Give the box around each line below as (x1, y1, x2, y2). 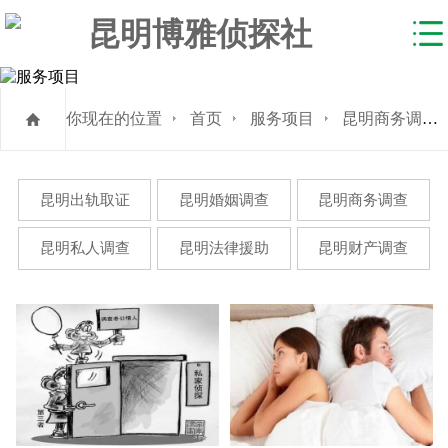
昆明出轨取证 (39, 191, 130, 208)
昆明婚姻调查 (178, 191, 269, 208)
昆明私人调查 (39, 239, 130, 256)
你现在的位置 (66, 109, 162, 127)
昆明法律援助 (178, 239, 269, 256)
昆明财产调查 (318, 239, 409, 256)
